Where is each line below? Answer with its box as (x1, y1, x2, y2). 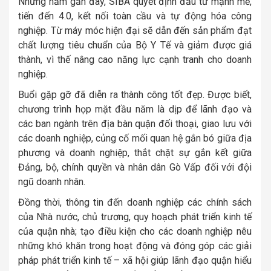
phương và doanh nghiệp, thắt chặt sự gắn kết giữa (18, 147, 252, 159)
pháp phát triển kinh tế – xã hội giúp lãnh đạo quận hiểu (18, 255, 252, 267)
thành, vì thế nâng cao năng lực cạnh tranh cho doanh (18, 54, 252, 66)
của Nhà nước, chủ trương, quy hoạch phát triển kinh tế (18, 211, 252, 223)
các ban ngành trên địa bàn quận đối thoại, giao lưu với (18, 118, 252, 130)
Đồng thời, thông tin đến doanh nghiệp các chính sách (18, 197, 252, 209)
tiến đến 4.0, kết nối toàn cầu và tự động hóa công (18, 10, 252, 22)
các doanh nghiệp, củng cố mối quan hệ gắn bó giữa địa (18, 132, 252, 145)
